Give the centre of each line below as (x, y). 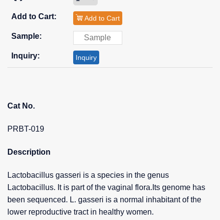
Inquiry (86, 57)
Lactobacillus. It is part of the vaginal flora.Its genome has (106, 187)
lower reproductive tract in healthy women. (81, 212)
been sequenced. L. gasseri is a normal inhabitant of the (104, 199)
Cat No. (21, 106)
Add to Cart (101, 18)
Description (29, 152)
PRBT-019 (26, 129)
